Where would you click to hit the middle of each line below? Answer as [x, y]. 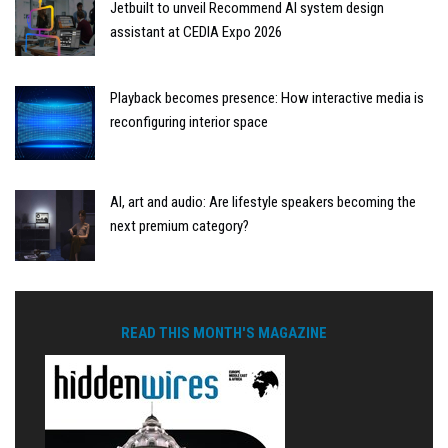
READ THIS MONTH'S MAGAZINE [224, 332]
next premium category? [179, 225]
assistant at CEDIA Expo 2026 [196, 31]
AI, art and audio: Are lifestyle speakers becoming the [263, 201]
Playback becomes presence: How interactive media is [267, 97]
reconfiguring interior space [189, 121]
